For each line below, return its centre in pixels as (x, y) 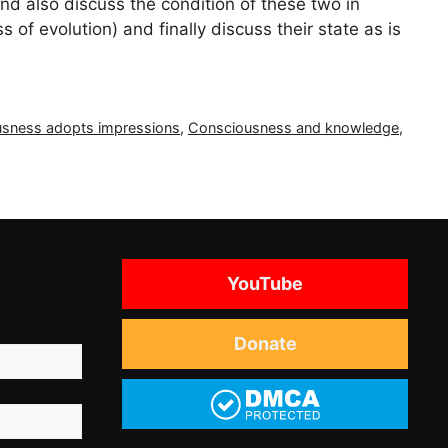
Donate (265, 343)
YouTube (265, 283)
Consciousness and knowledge (294, 127)
